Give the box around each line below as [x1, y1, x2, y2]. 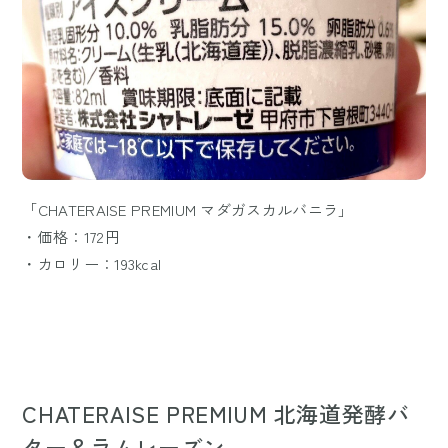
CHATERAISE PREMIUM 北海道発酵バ [22, 397, 410, 430]
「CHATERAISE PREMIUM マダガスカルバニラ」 [22, 199, 354, 221]
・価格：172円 [22, 226, 120, 248]
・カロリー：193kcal [22, 253, 162, 275]
